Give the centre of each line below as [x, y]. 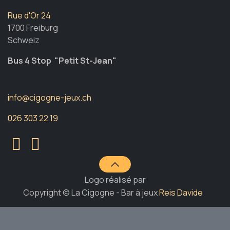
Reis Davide [181, 193]
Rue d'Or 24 [29, 15]
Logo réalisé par [115, 179]
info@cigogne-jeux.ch [50, 97]
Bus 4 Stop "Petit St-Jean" [62, 60]
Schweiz [24, 40]
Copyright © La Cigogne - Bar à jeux [91, 193]
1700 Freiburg [33, 27]
